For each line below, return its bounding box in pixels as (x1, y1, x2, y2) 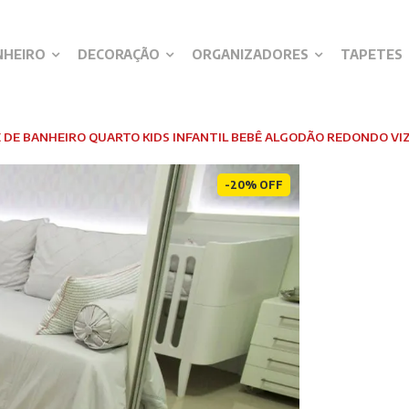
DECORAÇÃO (78, 47, 160, 62)
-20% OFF (225, 178, 284, 192)
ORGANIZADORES (192, 47, 309, 62)
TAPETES (341, 47, 403, 62)
